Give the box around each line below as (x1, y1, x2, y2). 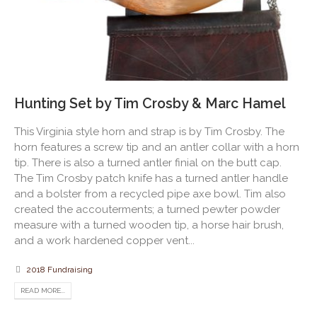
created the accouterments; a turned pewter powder (14, 203, 280, 217)
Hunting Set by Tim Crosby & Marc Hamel (14, 96, 286, 113)
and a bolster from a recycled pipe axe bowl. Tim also (14, 188, 286, 201)
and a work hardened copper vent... (14, 234, 195, 248)
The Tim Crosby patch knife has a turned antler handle (14, 172, 288, 185)
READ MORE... (21, 287, 65, 295)
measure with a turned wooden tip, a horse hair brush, (14, 219, 284, 232)
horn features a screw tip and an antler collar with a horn (14, 141, 299, 154)
